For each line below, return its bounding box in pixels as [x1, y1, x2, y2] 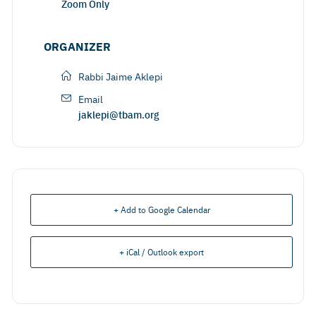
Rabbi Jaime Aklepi [78, 69, 163, 83]
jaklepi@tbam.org [78, 107, 159, 121]
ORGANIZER [44, 38, 111, 54]
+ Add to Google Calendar [113, 204, 210, 215]
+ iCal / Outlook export [119, 246, 204, 257]
